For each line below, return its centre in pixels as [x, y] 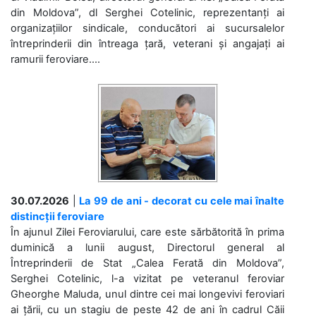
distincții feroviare [57, 216]
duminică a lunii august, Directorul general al [147, 247]
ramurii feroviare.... [55, 59]
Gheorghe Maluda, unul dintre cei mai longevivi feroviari [147, 294]
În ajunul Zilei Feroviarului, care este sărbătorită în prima [147, 232]
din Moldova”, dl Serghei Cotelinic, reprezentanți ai [147, 12]
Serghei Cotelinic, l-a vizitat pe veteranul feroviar [147, 278]
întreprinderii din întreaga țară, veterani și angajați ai [147, 43]
